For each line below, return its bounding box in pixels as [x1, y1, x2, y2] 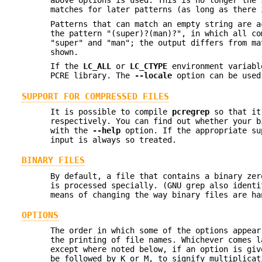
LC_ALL [83, 61, 112, 71]
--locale [135, 71, 173, 81]
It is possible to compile [50, 106, 173, 116]
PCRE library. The [50, 71, 135, 81]
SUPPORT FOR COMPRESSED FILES [21, 91, 169, 102]
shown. [50, 47, 79, 57]
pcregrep [172, 106, 210, 116]
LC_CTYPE [130, 61, 168, 71]
